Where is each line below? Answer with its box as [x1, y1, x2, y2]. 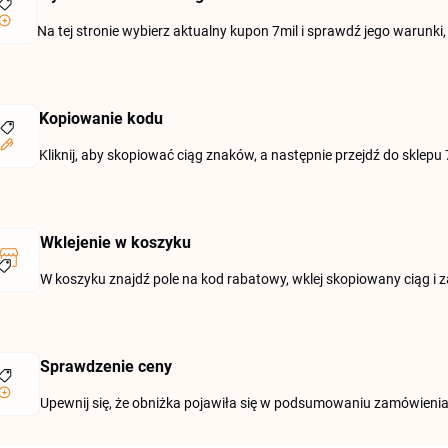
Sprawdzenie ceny [40, 357, 172, 376]
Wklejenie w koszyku [40, 233, 191, 252]
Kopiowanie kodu [39, 109, 164, 128]
